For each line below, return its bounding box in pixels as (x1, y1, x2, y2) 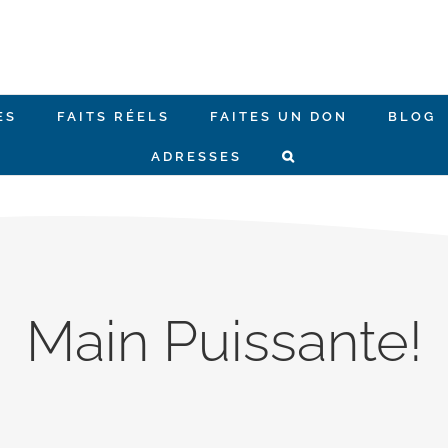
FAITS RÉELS (56, 109, 170, 124)
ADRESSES (151, 149, 242, 164)
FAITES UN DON (209, 109, 348, 124)
